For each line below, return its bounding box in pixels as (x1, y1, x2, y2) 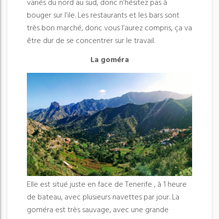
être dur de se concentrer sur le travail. (27, 34, 155, 47)
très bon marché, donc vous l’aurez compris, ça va (27, 22, 192, 35)
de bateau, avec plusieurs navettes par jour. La (27, 191, 179, 204)
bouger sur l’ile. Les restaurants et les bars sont (27, 9, 179, 22)
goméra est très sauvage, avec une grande (27, 204, 169, 217)
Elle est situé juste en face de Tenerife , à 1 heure (27, 178, 187, 192)
